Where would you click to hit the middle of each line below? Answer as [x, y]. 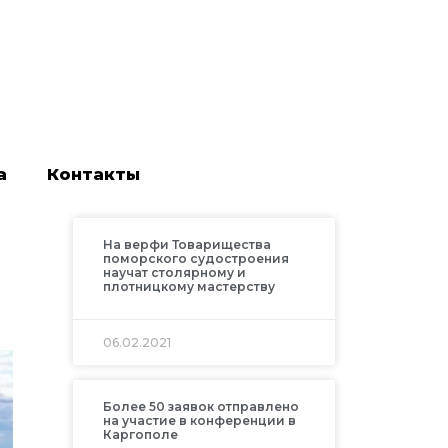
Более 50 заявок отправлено [200, 407]
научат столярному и [174, 273]
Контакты [93, 175]
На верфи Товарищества [186, 245]
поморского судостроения [195, 259]
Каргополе [140, 435]
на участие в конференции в [199, 421]
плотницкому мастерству [188, 287]
